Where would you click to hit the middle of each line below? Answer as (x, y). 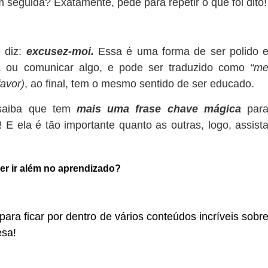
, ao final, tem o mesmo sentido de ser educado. (141, 84)
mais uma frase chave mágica (159, 109)
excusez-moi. (62, 52)
